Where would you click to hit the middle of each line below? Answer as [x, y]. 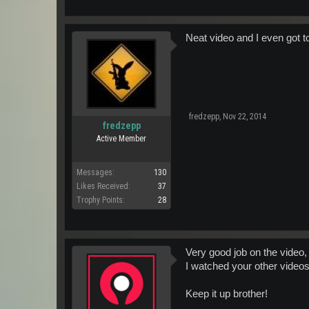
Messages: [96, 172]
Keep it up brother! [227, 294]
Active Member [121, 139]
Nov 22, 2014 [245, 117]
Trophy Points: [101, 200]
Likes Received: [103, 186]
